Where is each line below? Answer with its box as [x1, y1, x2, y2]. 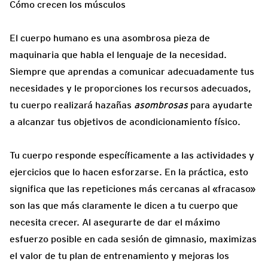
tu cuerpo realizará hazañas [10, 99, 134, 111]
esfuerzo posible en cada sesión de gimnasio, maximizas [10, 233, 257, 245]
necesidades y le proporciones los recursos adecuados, [10, 82, 251, 94]
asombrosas [134, 99, 190, 111]
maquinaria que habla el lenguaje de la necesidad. [10, 48, 227, 60]
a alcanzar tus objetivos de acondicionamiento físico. [10, 115, 240, 127]
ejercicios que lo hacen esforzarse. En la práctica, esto [10, 166, 248, 178]
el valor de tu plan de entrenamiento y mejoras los [10, 249, 229, 261]
